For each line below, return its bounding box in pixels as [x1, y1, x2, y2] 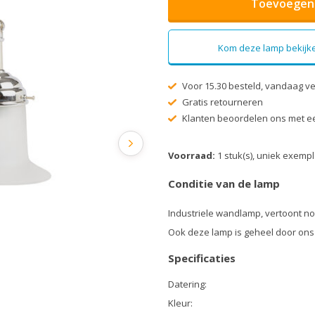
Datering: [168, 278, 207, 291]
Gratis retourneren [179, 96, 263, 109]
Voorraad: [168, 149, 217, 162]
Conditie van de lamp [168, 176, 280, 191]
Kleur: [168, 297, 193, 310]
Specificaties [168, 251, 236, 266]
